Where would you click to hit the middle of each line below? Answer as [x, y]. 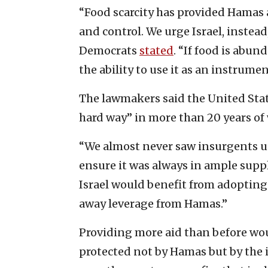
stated [156, 50]
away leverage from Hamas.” [153, 203]
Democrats [109, 50]
